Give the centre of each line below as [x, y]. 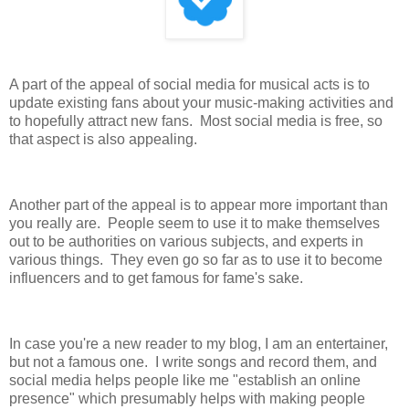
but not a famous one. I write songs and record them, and [193, 362]
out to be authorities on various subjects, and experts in [186, 242]
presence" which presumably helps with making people [187, 398]
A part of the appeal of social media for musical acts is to [189, 85]
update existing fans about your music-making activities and [201, 103]
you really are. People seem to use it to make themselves [194, 224]
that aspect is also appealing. [103, 140]
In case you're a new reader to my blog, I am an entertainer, [199, 343]
